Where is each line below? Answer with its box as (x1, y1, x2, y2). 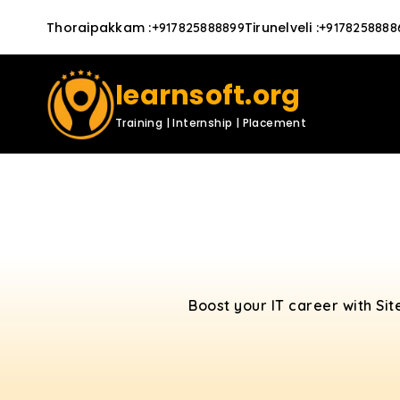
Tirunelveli (244, 18, 312, 37)
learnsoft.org (115, 77, 301, 114)
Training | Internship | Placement (115, 115, 307, 130)
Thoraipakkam (46, 18, 145, 37)
